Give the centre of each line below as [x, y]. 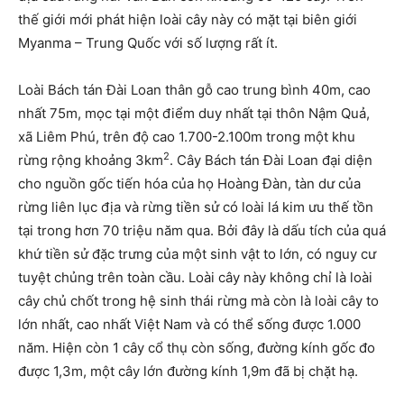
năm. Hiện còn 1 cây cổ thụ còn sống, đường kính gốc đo [197, 348]
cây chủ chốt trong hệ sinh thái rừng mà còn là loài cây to [198, 301]
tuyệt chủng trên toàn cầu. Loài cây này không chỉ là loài [195, 277]
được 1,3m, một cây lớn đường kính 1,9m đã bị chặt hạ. [188, 371]
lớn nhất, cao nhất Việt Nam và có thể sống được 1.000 [189, 324]
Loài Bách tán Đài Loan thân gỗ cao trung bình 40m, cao [194, 90]
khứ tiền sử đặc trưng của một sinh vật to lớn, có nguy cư [197, 254]
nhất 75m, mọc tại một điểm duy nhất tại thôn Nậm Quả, [194, 113]
